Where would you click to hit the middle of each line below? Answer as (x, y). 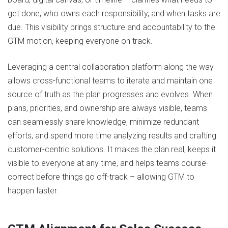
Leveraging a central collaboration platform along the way (111, 67)
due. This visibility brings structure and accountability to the (111, 27)
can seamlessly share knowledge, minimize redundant (103, 122)
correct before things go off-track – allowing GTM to (101, 177)
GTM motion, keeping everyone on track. (80, 41)
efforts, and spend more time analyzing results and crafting (112, 136)
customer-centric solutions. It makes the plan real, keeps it (112, 150)
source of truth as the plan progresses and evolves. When (110, 95)
